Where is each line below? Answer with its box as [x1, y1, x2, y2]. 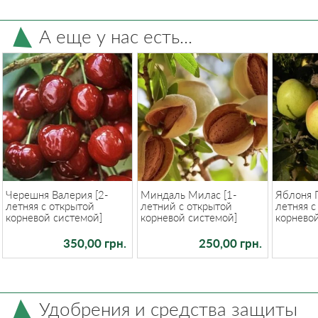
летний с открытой [140, 199, 232, 212]
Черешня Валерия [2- [5, 187, 109, 201]
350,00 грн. [63, 236, 127, 251]
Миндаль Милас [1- [140, 187, 237, 201]
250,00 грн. [198, 236, 262, 251]
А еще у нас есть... [39, 25, 192, 48]
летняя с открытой [5, 199, 94, 212]
